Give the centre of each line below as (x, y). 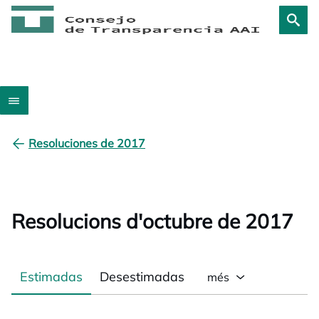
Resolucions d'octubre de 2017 (152, 221)
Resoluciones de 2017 (87, 143)
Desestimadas (142, 276)
